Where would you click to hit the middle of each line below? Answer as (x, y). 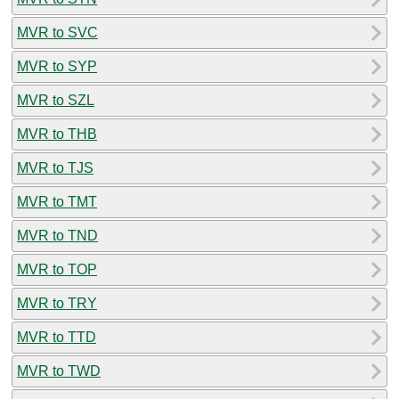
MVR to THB (57, 134)
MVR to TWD (59, 370)
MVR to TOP (57, 269)
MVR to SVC (57, 32)
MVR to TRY (57, 303)
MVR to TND (57, 235)
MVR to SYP (57, 66)
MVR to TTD (57, 337)
